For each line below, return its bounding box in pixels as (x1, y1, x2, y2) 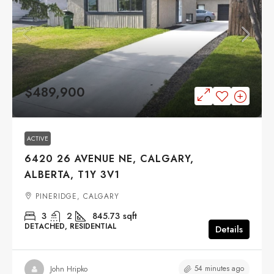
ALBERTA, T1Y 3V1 (24, 168, 120, 182)
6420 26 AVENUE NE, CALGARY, (24, 152, 194, 166)
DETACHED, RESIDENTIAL (24, 221, 117, 232)
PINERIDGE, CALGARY (35, 191, 119, 202)
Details (215, 223, 243, 237)
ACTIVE (27, 134, 48, 144)
